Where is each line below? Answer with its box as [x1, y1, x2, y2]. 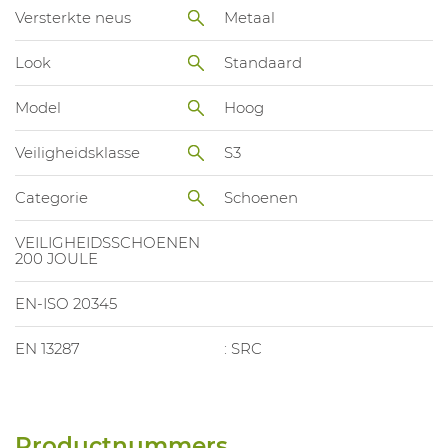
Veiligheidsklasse [15, 142, 140, 162]
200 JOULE [15, 248, 98, 268]
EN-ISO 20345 [15, 293, 117, 313]
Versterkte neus [15, 7, 131, 27]
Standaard [224, 52, 302, 72]
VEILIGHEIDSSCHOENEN [15, 232, 200, 252]
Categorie [15, 187, 88, 207]
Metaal [224, 7, 275, 27]
